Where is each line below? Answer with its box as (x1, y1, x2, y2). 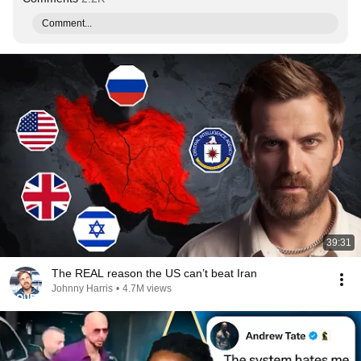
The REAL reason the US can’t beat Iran (52, 267, 257, 280)
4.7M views (122, 283, 172, 294)
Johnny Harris (52, 283, 113, 294)
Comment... (42, 18, 92, 29)
